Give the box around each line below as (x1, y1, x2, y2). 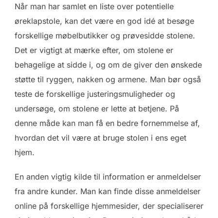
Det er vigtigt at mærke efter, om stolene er (15, 45, 173, 55)
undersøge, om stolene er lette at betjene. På (15, 104, 179, 114)
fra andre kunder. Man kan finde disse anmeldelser (15, 186, 200, 197)
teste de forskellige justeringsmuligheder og (15, 89, 175, 99)
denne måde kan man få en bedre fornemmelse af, (15, 118, 200, 128)
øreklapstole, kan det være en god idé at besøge (15, 16, 194, 26)
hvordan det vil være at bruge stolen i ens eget (15, 133, 186, 143)
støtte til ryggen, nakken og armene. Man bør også (15, 74, 201, 85)
